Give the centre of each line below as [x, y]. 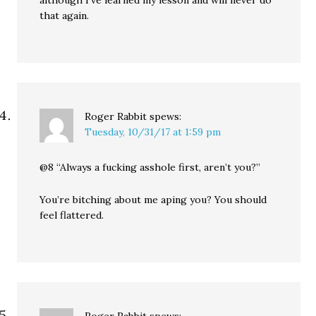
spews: [166, 117]
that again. [65, 16]
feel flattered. [72, 215]
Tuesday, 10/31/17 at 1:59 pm [153, 132]
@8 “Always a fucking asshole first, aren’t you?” [150, 168]
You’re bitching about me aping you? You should [153, 200]
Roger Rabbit [116, 117]
